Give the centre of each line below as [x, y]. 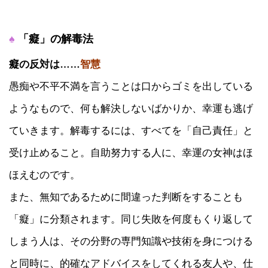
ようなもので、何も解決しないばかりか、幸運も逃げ [131, 108]
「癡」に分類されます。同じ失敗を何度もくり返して [131, 219]
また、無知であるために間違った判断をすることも [126, 197]
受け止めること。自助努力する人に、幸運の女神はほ [131, 152]
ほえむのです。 [45, 174]
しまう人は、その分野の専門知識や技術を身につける [131, 241]
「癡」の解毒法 [54, 39]
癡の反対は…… [45, 64]
